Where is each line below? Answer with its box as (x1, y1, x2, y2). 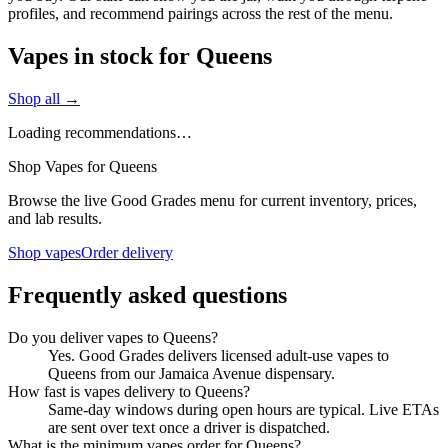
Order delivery (81, 244, 173, 262)
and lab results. (8, 210, 102, 228)
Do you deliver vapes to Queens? (8, 329, 218, 346)
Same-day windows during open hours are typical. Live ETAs (48, 401, 439, 418)
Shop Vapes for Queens (8, 158, 157, 176)
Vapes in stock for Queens (8, 43, 272, 70)
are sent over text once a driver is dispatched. (48, 419, 330, 436)
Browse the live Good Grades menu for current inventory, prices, (8, 192, 417, 210)
